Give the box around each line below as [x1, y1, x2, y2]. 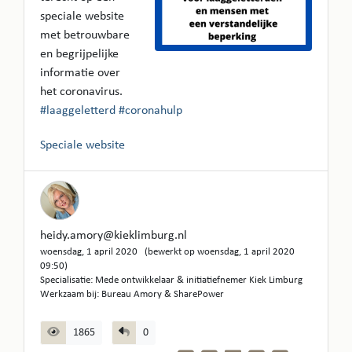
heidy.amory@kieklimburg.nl [40, 229, 187, 242]
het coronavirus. [40, 85, 123, 98]
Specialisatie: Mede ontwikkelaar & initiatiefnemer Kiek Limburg [40, 274, 302, 285]
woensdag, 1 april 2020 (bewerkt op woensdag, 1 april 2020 [40, 246, 295, 257]
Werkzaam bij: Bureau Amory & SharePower [40, 288, 224, 299]
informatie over [40, 66, 120, 79]
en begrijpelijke [40, 47, 119, 60]
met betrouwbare [40, 28, 130, 42]
